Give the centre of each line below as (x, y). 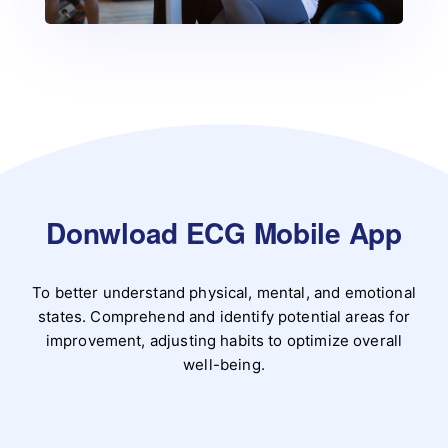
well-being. (224, 365)
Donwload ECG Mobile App (224, 233)
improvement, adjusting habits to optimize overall (224, 341)
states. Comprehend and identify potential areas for (224, 317)
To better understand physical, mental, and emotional (224, 293)
